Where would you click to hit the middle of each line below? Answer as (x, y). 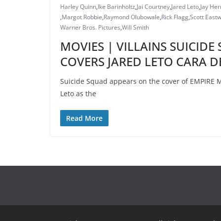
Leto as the (78, 94)
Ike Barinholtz (116, 7)
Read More (84, 118)
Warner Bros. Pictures (90, 28)
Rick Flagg (175, 17)
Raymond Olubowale (132, 17)
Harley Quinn (78, 7)
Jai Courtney (153, 7)
